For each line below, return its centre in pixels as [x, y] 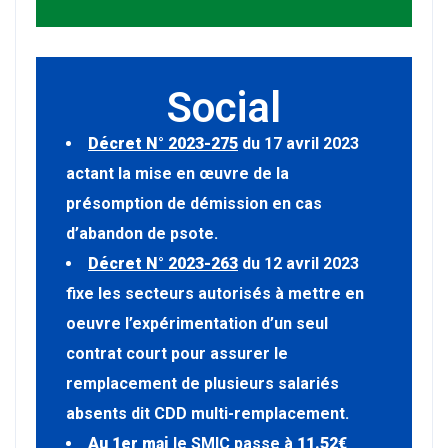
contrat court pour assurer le [177, 353]
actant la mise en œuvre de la [177, 173]
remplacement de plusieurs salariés [202, 383]
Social [224, 107]
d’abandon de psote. [142, 233]
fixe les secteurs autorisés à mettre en [215, 293]
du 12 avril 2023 [298, 263]
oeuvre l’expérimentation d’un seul [197, 323]
